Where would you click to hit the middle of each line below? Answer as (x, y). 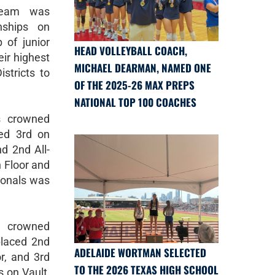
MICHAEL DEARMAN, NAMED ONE (143, 68)
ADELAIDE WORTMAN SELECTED (140, 252)
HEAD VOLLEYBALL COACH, (131, 51)
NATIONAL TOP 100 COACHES (135, 103)
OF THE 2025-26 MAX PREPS (134, 85)
